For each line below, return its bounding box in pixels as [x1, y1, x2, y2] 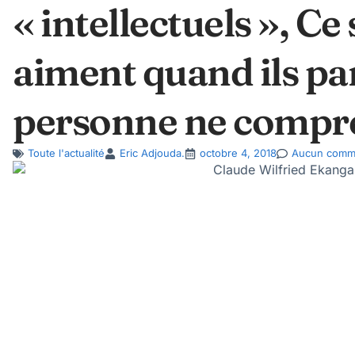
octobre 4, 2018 [200, 147, 277, 159]
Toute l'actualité [28, 147, 105, 159]
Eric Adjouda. [120, 147, 185, 159]
